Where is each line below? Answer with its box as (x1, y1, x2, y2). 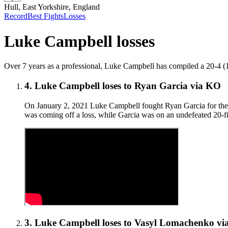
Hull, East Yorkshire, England (4, 3, 100, 12)
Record (4, 12, 27, 21)
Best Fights (27, 12, 64, 21)
